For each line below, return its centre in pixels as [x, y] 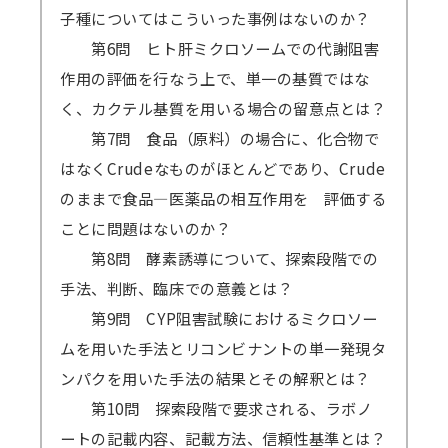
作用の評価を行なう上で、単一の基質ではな [215, 78]
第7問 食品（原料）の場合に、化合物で [220, 138]
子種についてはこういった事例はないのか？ [215, 18]
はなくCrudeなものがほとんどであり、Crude [223, 168]
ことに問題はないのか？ [153, 228]
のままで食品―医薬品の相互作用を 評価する [223, 198]
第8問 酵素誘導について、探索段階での [219, 258]
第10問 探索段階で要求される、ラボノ [216, 408]
